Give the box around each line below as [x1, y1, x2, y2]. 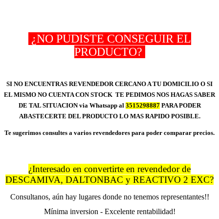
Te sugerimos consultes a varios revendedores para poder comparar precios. [4, 130, 215, 137]
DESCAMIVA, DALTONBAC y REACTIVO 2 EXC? [5, 175, 214, 185]
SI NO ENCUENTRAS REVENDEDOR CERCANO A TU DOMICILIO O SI [6, 81, 213, 88]
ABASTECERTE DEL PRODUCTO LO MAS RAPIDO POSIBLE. [19, 113, 200, 120]
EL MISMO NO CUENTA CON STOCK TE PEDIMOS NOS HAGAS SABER [4, 91, 215, 99]
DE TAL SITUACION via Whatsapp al [18, 102, 126, 109]
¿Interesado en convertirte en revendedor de [28, 164, 191, 175]
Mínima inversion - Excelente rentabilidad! [44, 207, 175, 216]
